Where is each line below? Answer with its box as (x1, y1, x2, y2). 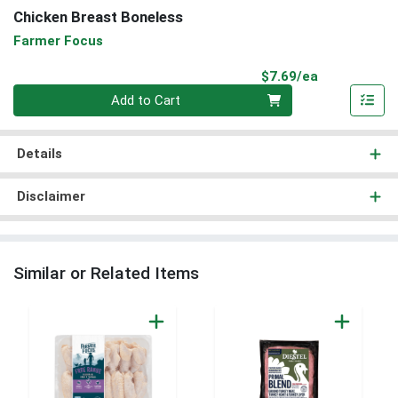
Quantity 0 (12, 85, 73, 102)
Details (16, 146, 62, 163)
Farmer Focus (13, 32, 103, 49)
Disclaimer (16, 188, 85, 205)
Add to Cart (111, 92, 181, 109)
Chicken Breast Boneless (13, 8, 183, 27)
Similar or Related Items (13, 263, 199, 284)
